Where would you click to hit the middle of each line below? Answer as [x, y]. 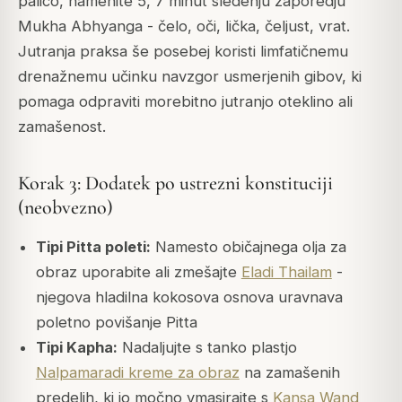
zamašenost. [62, 127]
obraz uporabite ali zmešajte [138, 272]
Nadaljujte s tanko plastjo [207, 348]
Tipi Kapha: [76, 348]
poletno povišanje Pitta [116, 323]
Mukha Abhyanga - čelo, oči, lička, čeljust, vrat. [184, 26]
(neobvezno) [66, 207]
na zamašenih [289, 373]
